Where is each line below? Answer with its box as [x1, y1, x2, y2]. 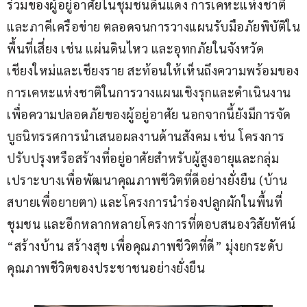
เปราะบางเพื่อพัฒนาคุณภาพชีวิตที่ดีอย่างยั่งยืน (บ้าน [7, 172, 287, 188]
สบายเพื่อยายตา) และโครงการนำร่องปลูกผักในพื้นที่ [7, 194, 282, 210]
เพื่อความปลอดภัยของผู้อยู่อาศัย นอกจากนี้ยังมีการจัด [7, 106, 291, 123]
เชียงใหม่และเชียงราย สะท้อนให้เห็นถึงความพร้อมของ [7, 62, 299, 79]
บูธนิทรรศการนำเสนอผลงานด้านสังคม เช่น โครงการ [7, 128, 285, 145]
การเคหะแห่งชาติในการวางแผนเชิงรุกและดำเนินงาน [7, 84, 291, 101]
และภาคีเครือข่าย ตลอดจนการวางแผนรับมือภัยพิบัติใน [7, 19, 300, 35]
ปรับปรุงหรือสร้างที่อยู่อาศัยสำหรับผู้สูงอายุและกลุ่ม [7, 150, 279, 167]
